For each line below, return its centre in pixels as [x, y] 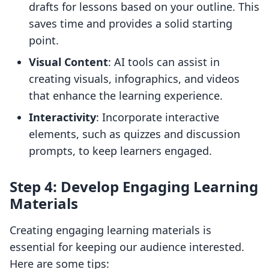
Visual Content [68, 62]
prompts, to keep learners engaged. [120, 151]
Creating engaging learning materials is [110, 230]
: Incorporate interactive [158, 117]
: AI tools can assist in [164, 62]
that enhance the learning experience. [126, 96]
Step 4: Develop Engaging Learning [134, 187]
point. [44, 41]
